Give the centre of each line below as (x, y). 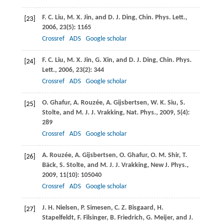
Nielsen (66, 208)
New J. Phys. (168, 165)
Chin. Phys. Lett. (162, 17)
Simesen (98, 208)
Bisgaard (140, 208)
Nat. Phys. (141, 112)
